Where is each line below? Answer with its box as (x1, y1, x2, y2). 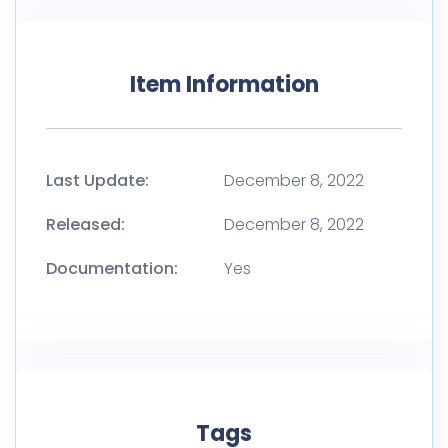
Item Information (129, 69, 319, 101)
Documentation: (46, 257, 178, 281)
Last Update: (46, 169, 149, 193)
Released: (46, 213, 125, 237)
